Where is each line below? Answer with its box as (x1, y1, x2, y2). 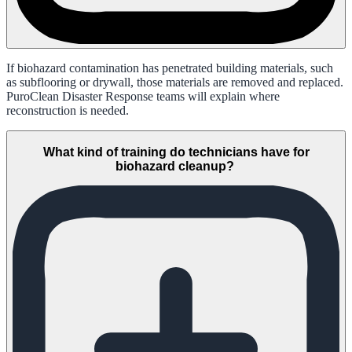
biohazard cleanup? (115, 159, 237, 173)
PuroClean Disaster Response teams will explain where (6, 89, 280, 103)
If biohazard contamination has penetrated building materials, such (6, 60, 333, 75)
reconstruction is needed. (6, 103, 129, 117)
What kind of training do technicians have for (42, 145, 310, 159)
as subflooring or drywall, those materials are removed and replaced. (6, 75, 343, 89)
